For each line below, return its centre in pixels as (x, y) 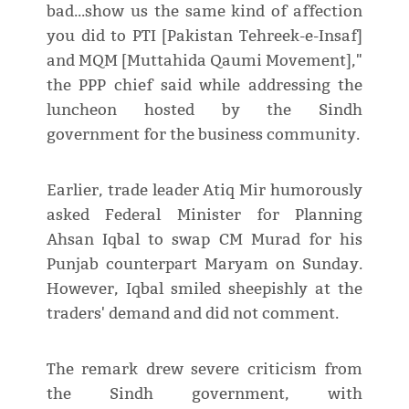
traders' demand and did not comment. (192, 314)
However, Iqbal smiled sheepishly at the (204, 289)
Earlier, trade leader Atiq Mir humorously (204, 191)
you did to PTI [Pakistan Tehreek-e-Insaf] (204, 37)
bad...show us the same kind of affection (204, 12)
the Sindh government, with (204, 394)
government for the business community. (203, 135)
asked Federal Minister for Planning (204, 215)
